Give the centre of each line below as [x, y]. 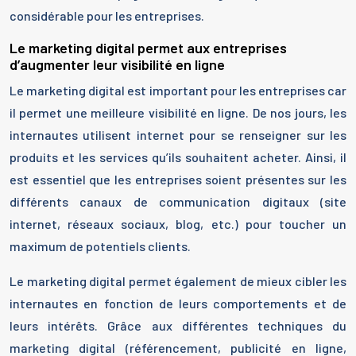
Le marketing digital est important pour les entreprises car [178, 91]
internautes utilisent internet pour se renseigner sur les [178, 135]
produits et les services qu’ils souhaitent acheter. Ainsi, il [178, 157]
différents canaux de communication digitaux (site [178, 202]
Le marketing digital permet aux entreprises [148, 48]
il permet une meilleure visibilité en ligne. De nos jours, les [178, 113]
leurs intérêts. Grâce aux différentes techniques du [178, 326]
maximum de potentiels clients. [100, 246]
